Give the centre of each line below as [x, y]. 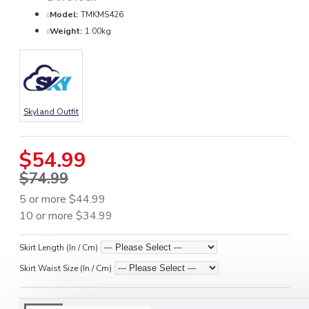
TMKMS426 [102, 14]
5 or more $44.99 [62, 199]
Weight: [66, 31]
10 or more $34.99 [66, 216]
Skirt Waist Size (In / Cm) [66, 268]
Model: [64, 14]
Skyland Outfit [51, 111]
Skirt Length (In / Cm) [59, 247]
